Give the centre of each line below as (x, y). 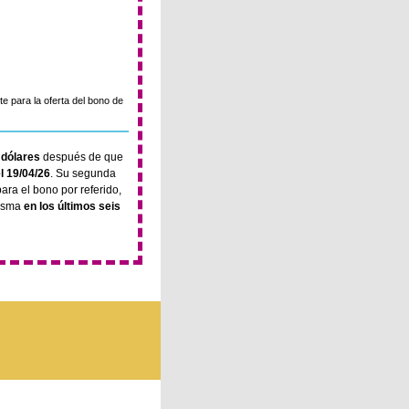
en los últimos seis (72, 206)
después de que (82, 157)
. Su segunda (83, 173)
